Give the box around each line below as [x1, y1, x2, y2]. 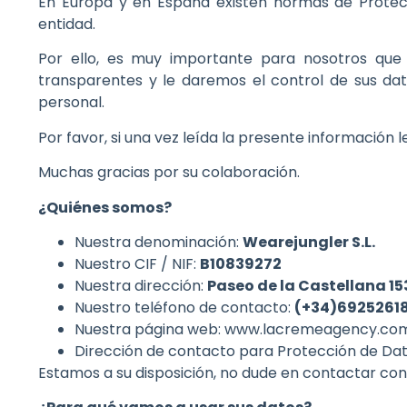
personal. [38, 92, 104, 114]
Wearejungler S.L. [243, 232, 375, 253]
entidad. [38, 14, 95, 35]
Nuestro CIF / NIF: [74, 253, 200, 275]
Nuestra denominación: [74, 232, 243, 253]
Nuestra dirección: [74, 275, 207, 297]
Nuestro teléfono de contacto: [74, 297, 294, 319]
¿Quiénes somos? [38, 196, 172, 218]
